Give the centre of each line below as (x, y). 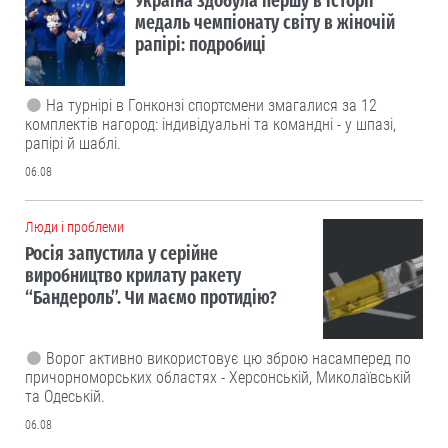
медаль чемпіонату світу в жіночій (265, 23)
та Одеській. (65, 397)
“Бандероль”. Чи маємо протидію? (151, 298)
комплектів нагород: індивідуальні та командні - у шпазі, (210, 125)
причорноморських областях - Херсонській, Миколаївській (218, 378)
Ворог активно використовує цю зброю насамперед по (228, 359)
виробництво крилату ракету (133, 276)
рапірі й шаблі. (73, 144)
